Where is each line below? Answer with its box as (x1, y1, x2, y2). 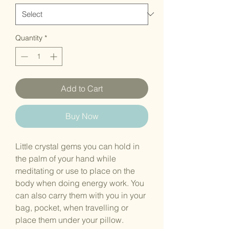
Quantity (15, 33, 42, 42)
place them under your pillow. (15, 214, 124, 225)
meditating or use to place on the (15, 165, 135, 176)
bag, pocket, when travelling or (15, 202, 128, 213)
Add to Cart (61, 83, 103, 94)
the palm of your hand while (15, 153, 116, 164)
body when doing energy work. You (15, 177, 144, 188)
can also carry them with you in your (15, 190, 146, 200)
